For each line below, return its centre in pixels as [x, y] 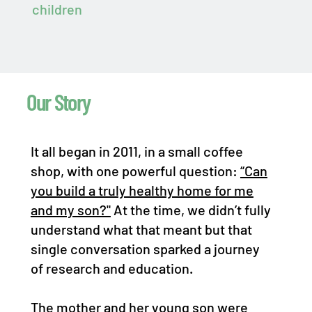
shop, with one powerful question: [135, 171]
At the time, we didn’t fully [190, 210]
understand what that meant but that [141, 229]
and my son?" [70, 210]
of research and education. [111, 268]
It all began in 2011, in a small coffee [136, 151]
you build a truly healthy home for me [142, 190]
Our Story [58, 102]
